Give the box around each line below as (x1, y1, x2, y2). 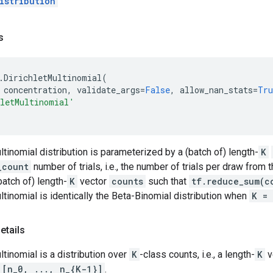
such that (146, 175, 189, 187)
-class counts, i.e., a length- (140, 249, 255, 260)
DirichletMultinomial (4, 72, 102, 83)
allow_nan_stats (180, 84, 253, 96)
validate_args (77, 84, 140, 96)
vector (77, 175, 109, 187)
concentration (4, 84, 67, 96)
